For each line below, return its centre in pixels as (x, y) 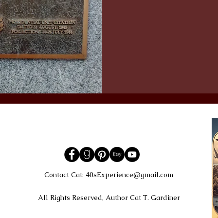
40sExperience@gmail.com (129, 175)
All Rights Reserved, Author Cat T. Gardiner (109, 198)
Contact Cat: (65, 175)
